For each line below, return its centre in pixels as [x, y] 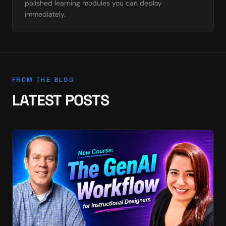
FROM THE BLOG [43, 80]
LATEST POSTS [61, 100]
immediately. [45, 14]
